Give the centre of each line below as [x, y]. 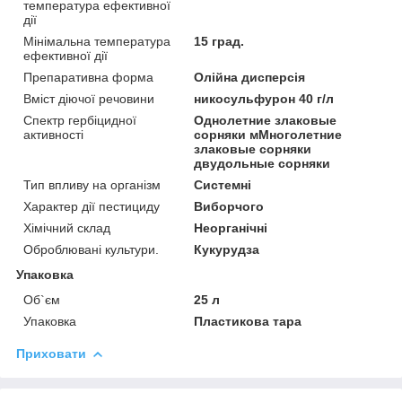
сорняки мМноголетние [268, 134]
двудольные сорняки [262, 163]
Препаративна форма [88, 77]
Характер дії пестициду [92, 206]
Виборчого [229, 206]
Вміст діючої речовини [89, 98]
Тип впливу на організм [92, 184]
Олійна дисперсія [250, 77]
